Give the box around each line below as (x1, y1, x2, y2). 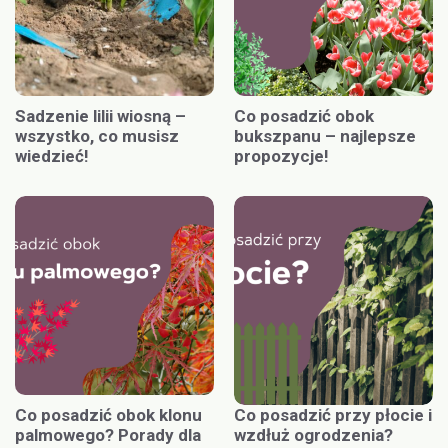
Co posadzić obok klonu (15, 404, 202, 425)
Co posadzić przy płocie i (234, 404, 432, 425)
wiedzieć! (15, 145, 89, 166)
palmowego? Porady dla (15, 424, 201, 445)
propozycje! (234, 145, 329, 166)
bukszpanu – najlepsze (234, 125, 416, 146)
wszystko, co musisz (15, 125, 179, 146)
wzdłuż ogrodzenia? (234, 424, 393, 445)
